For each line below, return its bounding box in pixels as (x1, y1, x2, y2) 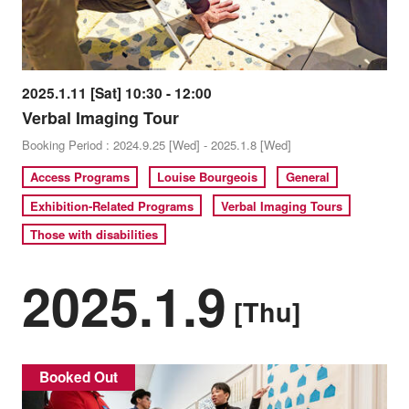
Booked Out (39, 366, 118, 387)
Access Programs (30, 168, 131, 186)
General (285, 168, 330, 186)
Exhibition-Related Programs (30, 196, 194, 215)
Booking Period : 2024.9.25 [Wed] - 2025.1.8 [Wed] (21, 136, 291, 154)
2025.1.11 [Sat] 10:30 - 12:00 (21, 83, 212, 104)
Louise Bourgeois (157, 168, 258, 186)
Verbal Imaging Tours (221, 196, 343, 215)
